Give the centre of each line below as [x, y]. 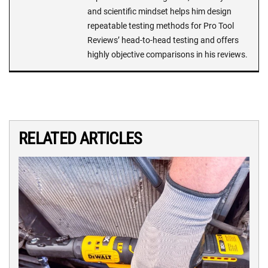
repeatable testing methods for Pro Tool [161, 26]
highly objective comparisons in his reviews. [167, 55]
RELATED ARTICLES [80, 139]
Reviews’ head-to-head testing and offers [163, 40]
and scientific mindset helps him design [159, 12]
